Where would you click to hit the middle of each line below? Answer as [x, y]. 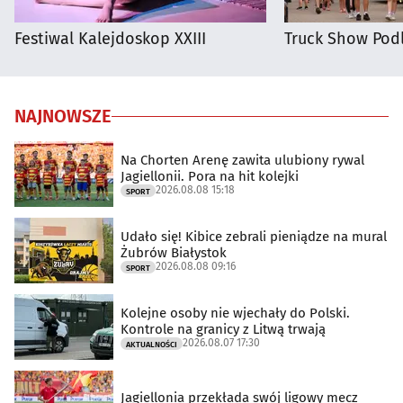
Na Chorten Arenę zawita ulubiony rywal [242, 160]
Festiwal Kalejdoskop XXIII [110, 39]
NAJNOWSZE [63, 116]
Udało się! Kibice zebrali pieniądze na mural [254, 236]
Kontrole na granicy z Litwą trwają [223, 329]
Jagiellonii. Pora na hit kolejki [210, 176]
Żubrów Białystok [174, 252]
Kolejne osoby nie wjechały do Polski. [235, 313]
